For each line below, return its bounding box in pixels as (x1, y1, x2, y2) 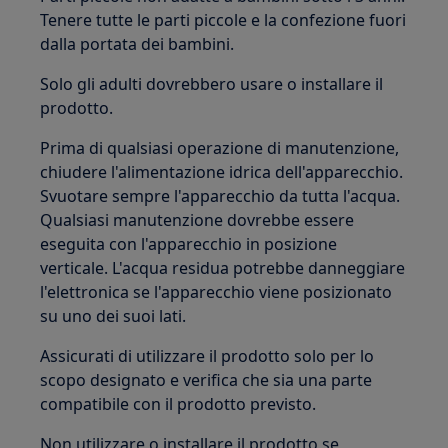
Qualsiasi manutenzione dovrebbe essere (40, 209, 355, 231)
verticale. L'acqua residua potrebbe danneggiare (40, 257, 406, 279)
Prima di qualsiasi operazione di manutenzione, (40, 137, 400, 159)
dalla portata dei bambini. (40, 33, 235, 55)
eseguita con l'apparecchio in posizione (40, 233, 338, 255)
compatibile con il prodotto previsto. (40, 393, 317, 415)
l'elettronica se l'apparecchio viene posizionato (40, 281, 393, 303)
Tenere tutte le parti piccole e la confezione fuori (40, 9, 407, 31)
